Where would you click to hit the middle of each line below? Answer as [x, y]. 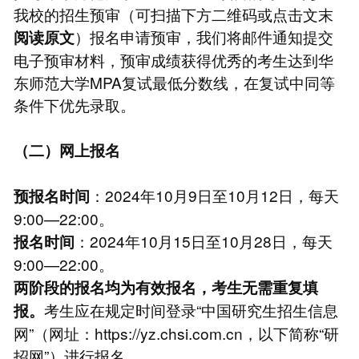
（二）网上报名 [67, 150]
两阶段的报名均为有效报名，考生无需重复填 [165, 287]
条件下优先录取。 [74, 104]
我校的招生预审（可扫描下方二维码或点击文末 [173, 14]
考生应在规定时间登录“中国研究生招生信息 [191, 309]
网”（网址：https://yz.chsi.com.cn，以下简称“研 [176, 333]
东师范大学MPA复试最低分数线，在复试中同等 [174, 82]
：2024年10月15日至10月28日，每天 [203, 240]
